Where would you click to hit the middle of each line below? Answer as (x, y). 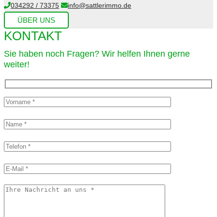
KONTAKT (33, 36)
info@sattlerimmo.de (100, 5)
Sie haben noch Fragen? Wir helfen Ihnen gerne (97, 54)
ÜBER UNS (36, 20)
